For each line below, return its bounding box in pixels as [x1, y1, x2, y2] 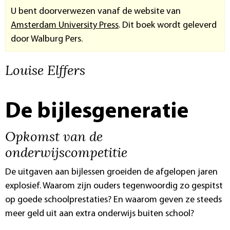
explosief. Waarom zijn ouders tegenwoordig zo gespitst [5, 181, 223, 191]
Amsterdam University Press [11, 21, 119, 31]
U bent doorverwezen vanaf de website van [11, 7, 181, 17]
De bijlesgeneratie [5, 101, 188, 124]
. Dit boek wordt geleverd [119, 21, 217, 31]
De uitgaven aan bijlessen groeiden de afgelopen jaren [5, 167, 218, 178]
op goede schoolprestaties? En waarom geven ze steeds [5, 195, 222, 205]
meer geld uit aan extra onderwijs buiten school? [5, 209, 194, 219]
